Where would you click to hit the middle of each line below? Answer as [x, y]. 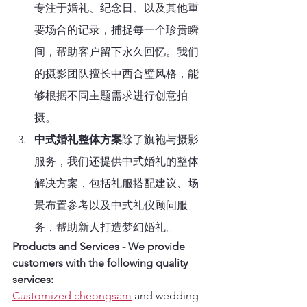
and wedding [167, 295]
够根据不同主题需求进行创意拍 [111, 95]
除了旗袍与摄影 [160, 139]
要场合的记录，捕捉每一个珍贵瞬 [116, 29]
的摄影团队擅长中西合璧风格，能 [116, 73]
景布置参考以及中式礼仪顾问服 [111, 205]
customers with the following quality [101, 262]
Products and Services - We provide [100, 246]
